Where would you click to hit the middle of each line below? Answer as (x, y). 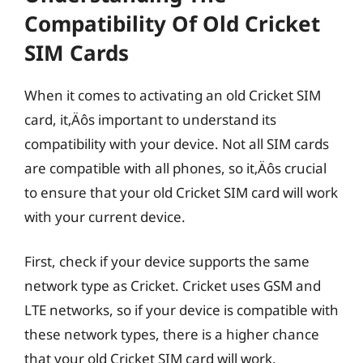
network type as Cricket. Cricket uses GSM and (173, 286)
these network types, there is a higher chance (172, 334)
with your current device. (105, 216)
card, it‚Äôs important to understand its (150, 119)
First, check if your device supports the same (167, 261)
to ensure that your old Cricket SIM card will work (181, 192)
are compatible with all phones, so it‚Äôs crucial (175, 168)
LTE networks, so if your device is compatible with (181, 310)
